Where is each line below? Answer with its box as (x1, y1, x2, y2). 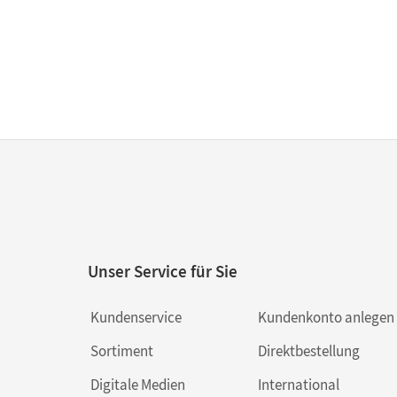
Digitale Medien (90, 375, 185, 394)
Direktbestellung (257, 341, 360, 361)
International (257, 375, 339, 394)
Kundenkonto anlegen (257, 307, 394, 327)
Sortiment (90, 341, 153, 361)
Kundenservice (90, 307, 182, 327)
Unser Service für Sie (88, 261, 237, 282)
